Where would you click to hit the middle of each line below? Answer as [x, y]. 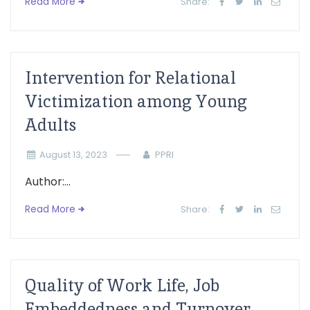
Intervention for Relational [130, 78]
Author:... [48, 182]
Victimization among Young [136, 101]
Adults [51, 125]
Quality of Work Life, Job [122, 285]
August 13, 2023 [73, 155]
